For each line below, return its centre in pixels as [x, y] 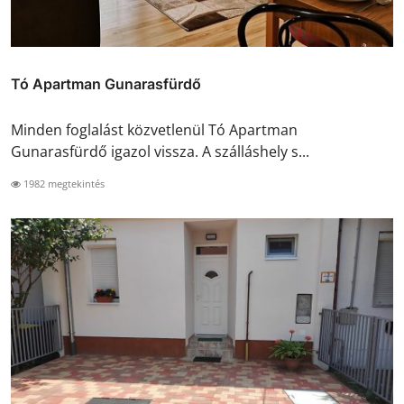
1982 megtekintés [63, 183]
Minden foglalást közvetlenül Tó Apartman [154, 129]
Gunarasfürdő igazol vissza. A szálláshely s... [160, 151]
